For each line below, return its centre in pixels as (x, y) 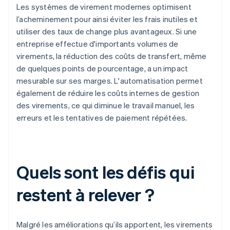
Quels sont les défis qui (106, 172)
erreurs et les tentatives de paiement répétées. (102, 118)
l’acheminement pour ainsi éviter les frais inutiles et (107, 19)
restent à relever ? (86, 195)
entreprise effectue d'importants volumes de (98, 44)
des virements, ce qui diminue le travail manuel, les (106, 106)
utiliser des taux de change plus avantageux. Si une (107, 32)
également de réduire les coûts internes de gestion (108, 93)
